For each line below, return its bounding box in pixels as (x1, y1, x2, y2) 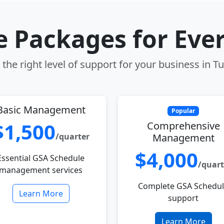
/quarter (55, 131, 89, 142)
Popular (171, 106, 195, 115)
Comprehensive (146, 119, 220, 133)
